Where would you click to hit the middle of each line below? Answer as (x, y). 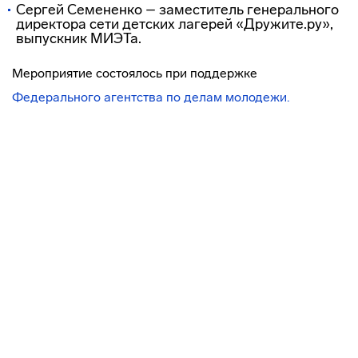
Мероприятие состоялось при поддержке (135, 73)
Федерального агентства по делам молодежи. (151, 97)
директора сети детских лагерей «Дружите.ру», (175, 24)
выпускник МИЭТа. (79, 38)
